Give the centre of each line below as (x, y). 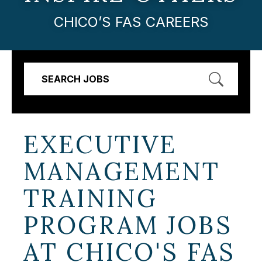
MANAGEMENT (122, 171)
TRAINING (91, 198)
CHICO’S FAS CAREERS (131, 22)
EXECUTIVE (100, 144)
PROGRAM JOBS (128, 225)
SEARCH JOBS (75, 79)
